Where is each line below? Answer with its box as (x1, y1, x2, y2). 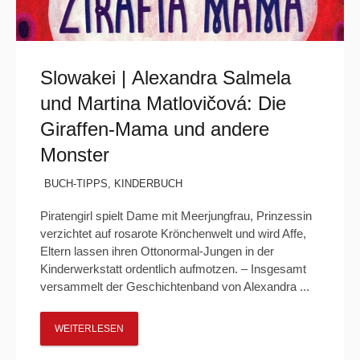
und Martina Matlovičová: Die (40, 92, 286, 114)
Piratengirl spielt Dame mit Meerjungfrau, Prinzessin (40, 209, 312, 223)
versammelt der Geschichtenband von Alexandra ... (40, 280, 309, 293)
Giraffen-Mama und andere (40, 118, 269, 140)
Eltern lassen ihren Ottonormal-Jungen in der (40, 244, 274, 258)
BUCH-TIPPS (44, 178, 108, 190)
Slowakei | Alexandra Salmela (40, 67, 291, 88)
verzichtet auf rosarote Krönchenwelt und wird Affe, (40, 227, 306, 240)
